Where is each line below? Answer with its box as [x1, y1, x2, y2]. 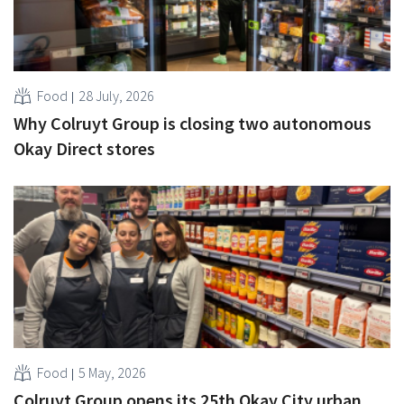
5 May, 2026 [78, 363, 146, 381]
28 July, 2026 [78, 86, 154, 105]
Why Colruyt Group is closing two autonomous [14, 111, 372, 134]
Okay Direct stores [14, 136, 155, 160]
